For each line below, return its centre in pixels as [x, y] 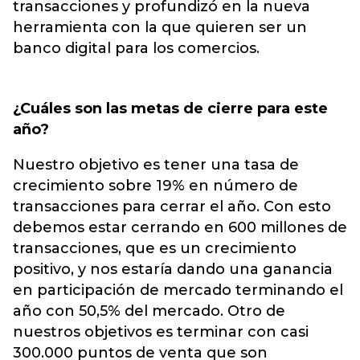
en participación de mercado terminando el [178, 290]
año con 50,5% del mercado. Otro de [149, 311]
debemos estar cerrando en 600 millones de [180, 227]
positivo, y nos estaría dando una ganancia [173, 269]
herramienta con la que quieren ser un [160, 27]
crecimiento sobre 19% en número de [155, 186]
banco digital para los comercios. [136, 48]
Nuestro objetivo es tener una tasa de [156, 165]
